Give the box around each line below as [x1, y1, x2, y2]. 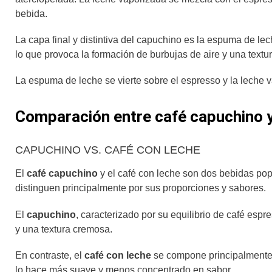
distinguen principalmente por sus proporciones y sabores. [15, 183, 268, 194]
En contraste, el [15, 250, 84, 260]
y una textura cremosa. [15, 223, 115, 234]
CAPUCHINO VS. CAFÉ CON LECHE [15, 144, 200, 157]
